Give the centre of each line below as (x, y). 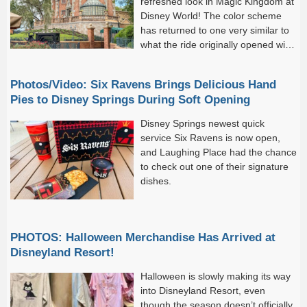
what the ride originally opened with (217, 45)
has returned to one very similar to (215, 30)
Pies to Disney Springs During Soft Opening (130, 100)
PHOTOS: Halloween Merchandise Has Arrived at (143, 237)
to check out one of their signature (214, 167)
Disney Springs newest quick (202, 124)
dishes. (156, 181)
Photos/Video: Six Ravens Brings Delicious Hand (143, 85)
